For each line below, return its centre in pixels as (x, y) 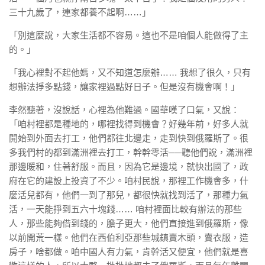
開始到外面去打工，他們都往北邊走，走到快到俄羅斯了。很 (129, 138)
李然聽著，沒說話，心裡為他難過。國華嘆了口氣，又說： (124, 110)
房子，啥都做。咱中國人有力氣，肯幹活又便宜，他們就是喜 (129, 252)
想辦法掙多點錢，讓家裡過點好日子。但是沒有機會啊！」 (124, 87)
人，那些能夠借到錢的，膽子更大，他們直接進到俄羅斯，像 (129, 223)
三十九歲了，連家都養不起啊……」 (80, 12)
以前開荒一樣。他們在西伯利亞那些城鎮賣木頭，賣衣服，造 (129, 237)
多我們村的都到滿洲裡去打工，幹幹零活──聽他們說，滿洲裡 (131, 152)
